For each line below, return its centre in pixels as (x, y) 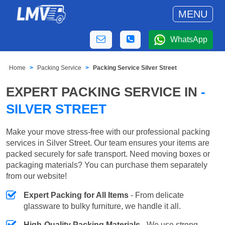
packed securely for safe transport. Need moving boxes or (108, 154)
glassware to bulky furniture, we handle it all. (102, 206)
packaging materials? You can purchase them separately (107, 165)
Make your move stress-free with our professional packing (108, 132)
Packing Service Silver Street (135, 68)
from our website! (36, 176)
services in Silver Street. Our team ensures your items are (108, 143)
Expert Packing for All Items (76, 195)
